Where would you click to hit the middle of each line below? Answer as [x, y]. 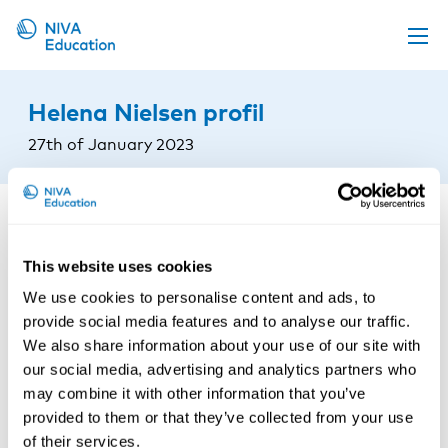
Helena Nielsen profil [146, 111]
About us [50, 241]
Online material [75, 164]
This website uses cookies [118, 266]
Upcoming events [82, 87]
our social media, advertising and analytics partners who [219, 369]
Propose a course [83, 126]
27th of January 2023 [111, 144]
